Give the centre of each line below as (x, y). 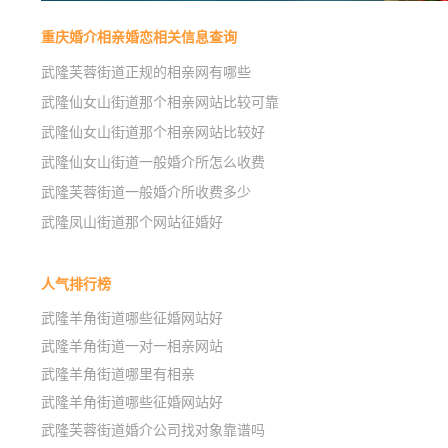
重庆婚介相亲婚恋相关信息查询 (138, 37)
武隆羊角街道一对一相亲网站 (131, 346)
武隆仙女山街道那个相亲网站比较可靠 (159, 102)
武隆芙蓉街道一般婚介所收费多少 (145, 192)
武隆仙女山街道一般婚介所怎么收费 (152, 162)
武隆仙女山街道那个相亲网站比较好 (152, 132)
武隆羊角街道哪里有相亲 (117, 374)
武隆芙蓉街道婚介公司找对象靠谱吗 (152, 430)
